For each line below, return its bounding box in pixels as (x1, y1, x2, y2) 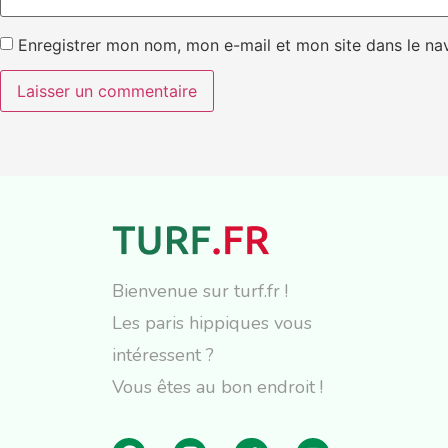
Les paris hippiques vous (112, 311, 312, 336)
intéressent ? (112, 343, 219, 368)
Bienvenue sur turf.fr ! (112, 279, 288, 304)
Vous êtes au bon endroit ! (112, 375, 323, 400)
